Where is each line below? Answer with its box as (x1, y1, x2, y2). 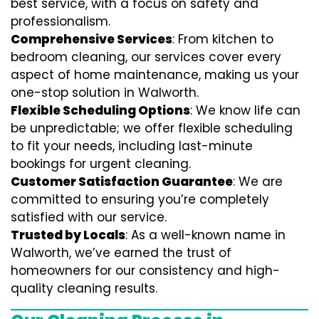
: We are (233, 173, 283, 190)
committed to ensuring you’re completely (11, 191, 269, 208)
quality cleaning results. (11, 280, 157, 297)
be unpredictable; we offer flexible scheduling (11, 120, 293, 137)
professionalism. (11, 13, 110, 30)
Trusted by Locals (11, 226, 125, 244)
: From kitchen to (172, 31, 273, 48)
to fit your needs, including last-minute (11, 137, 253, 155)
